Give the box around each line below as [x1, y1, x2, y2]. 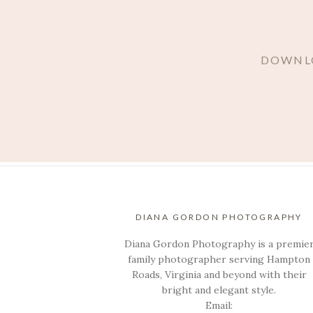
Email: [205, 298, 233, 312]
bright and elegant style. [162, 283, 277, 296]
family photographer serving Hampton [128, 252, 311, 265]
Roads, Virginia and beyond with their [131, 268, 307, 281]
